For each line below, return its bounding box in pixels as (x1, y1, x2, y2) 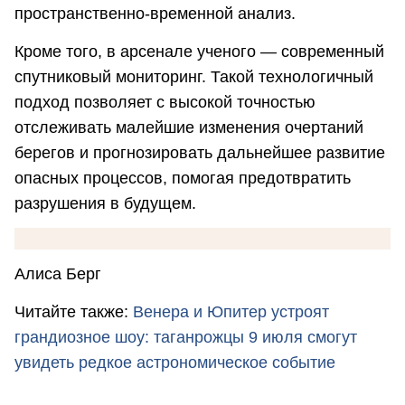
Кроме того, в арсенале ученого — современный (14, 42, 384, 61)
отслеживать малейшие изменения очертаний (14, 118, 363, 137)
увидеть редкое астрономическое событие (14, 353, 335, 372)
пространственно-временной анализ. (14, 5, 296, 24)
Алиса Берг (14, 265, 101, 284)
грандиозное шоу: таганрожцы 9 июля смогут (14, 327, 357, 346)
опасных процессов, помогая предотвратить (14, 168, 351, 187)
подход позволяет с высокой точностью (14, 92, 316, 111)
